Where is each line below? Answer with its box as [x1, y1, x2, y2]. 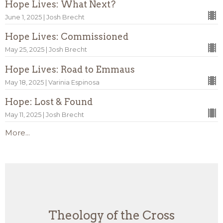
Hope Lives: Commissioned [5, 31, 128, 42]
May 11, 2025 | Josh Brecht [5, 111, 84, 119]
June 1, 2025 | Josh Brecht [5, 13, 85, 21]
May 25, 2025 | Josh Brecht [5, 46, 87, 54]
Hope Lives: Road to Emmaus [5, 64, 135, 75]
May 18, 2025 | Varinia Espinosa [5, 78, 100, 86]
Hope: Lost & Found [5, 97, 93, 108]
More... [5, 128, 30, 138]
